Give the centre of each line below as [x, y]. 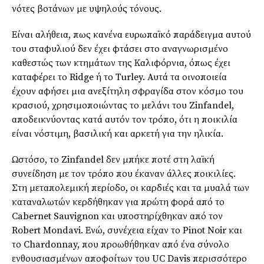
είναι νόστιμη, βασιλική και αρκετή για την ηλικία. [118, 133]
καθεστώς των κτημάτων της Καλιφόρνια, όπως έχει [121, 63]
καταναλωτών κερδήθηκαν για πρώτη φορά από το [118, 202]
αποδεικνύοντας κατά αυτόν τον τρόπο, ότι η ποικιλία [125, 119]
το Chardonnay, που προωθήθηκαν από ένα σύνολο [121, 244]
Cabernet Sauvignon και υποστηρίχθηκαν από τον [117, 216]
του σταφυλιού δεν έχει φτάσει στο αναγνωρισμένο [120, 49]
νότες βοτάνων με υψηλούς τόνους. [87, 9]
